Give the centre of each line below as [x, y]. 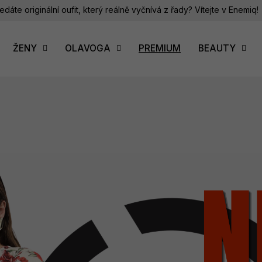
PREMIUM [160, 48]
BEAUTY [217, 48]
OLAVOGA [88, 48]
